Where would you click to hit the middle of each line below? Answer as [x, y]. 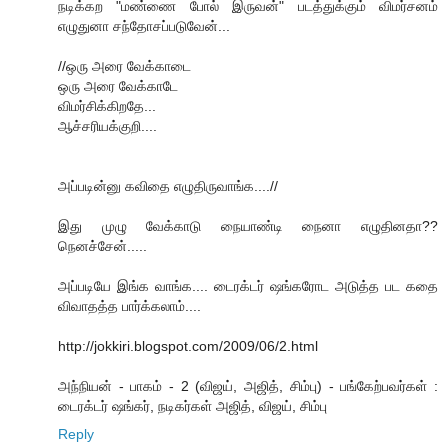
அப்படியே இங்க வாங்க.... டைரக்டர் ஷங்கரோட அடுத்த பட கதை [248, 286]
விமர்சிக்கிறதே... [107, 106]
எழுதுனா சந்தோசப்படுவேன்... [144, 26]
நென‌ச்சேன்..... [102, 246]
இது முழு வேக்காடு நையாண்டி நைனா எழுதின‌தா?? [248, 226]
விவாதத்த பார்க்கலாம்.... [129, 306]
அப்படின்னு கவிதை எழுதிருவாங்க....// [168, 186]
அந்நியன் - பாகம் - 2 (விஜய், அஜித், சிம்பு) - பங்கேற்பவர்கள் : [248, 386]
